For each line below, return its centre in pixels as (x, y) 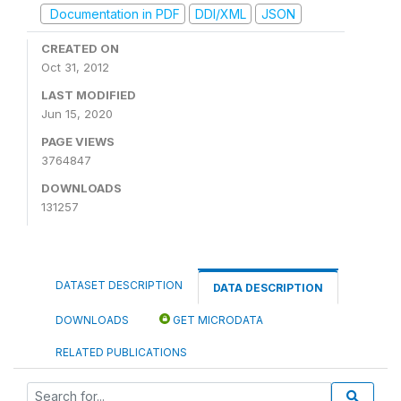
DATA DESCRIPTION (268, 288)
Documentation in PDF (113, 13)
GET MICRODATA (217, 320)
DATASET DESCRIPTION (119, 285)
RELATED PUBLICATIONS (121, 352)
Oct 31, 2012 (75, 67)
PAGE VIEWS (78, 141)
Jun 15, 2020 (77, 114)
